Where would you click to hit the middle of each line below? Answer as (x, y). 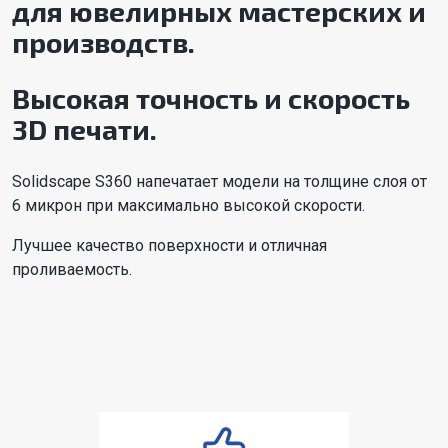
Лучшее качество (80, 245)
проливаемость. (72, 269)
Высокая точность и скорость (211, 97)
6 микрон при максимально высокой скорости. (188, 205)
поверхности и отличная (237, 245)
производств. (103, 41)
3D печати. (84, 128)
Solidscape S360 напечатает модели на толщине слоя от (219, 181)
